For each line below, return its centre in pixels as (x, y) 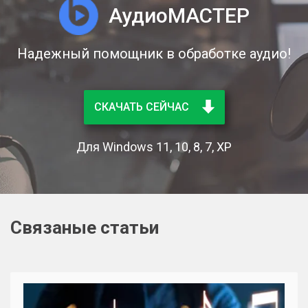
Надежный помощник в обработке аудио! (154, 54)
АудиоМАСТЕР (179, 15)
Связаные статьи (85, 228)
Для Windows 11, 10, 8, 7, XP (154, 147)
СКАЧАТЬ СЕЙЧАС (143, 107)
